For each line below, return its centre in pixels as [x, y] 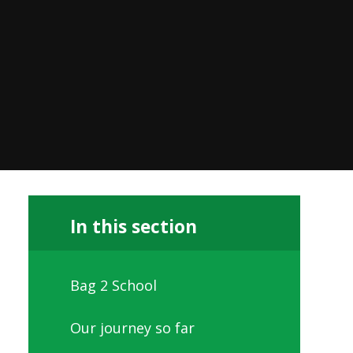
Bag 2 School [113, 286]
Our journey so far [132, 327]
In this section [133, 226]
